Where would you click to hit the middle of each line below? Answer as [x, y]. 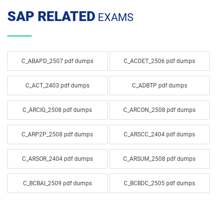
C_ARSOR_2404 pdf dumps [57, 159]
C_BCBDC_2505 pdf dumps [160, 183]
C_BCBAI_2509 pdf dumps [57, 183]
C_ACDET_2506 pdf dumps [160, 61]
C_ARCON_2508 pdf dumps [160, 110]
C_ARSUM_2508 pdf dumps [160, 159]
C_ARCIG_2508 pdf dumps [57, 110]
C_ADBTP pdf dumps [159, 86]
